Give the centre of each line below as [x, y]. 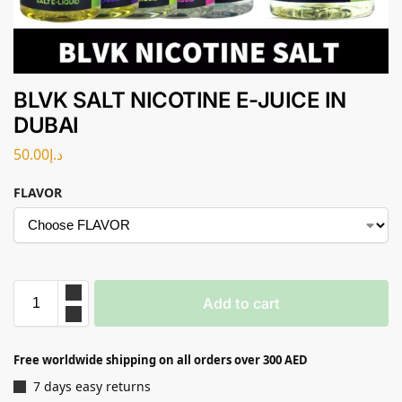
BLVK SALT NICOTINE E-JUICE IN [180, 100]
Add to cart [241, 303]
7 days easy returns [92, 386]
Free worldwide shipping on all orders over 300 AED [161, 359]
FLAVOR [38, 192]
